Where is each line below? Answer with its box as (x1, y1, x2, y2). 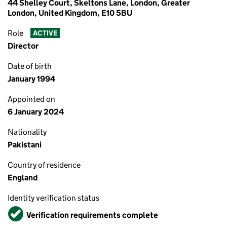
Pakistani (8, 140, 42, 149)
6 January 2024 (8, 107, 64, 117)
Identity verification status (8, 193, 99, 203)
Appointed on (8, 94, 55, 104)
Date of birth (8, 61, 52, 71)
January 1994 (8, 74, 55, 84)
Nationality (8, 127, 47, 137)
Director (8, 41, 39, 51)
